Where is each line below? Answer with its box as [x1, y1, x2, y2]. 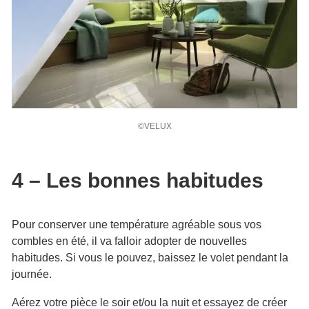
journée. [12, 268, 52, 280]
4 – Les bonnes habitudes [12, 168, 263, 192]
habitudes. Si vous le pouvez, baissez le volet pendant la [12, 251, 288, 263]
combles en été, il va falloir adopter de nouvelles [12, 235, 247, 247]
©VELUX [137, 121, 172, 131]
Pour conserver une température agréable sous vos [12, 218, 261, 230]
